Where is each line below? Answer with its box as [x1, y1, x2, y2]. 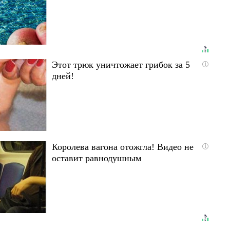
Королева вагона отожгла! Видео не [51, 141, 194, 152]
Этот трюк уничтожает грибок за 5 [51, 59, 190, 70]
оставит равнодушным [51, 152, 141, 163]
